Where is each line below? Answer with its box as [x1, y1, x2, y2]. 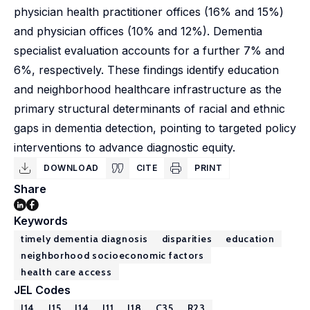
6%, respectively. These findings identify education [14, 63, 279, 77]
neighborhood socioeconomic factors [21, 249, 204, 262]
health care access [21, 266, 112, 278]
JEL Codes [14, 283, 71, 297]
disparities [161, 232, 212, 245]
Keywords [14, 214, 68, 228]
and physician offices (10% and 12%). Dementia [14, 24, 262, 38]
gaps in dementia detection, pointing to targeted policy [14, 121, 296, 135]
